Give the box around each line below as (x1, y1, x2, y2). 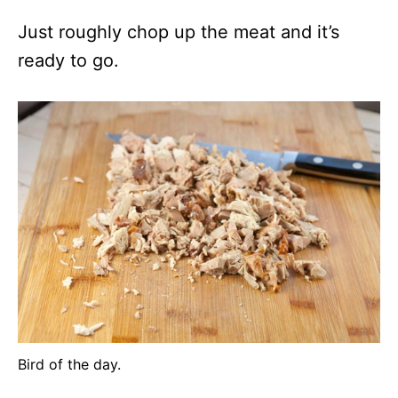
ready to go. (18, 49, 119, 71)
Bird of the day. (18, 354, 121, 373)
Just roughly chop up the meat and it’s (18, 20, 339, 43)
